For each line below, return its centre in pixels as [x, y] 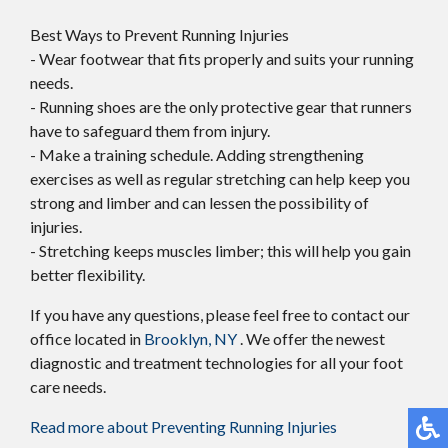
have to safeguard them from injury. [150, 131]
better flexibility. [87, 275]
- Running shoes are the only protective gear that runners [221, 107]
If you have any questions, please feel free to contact [208, 315]
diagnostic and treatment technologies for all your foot [216, 363]
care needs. [68, 387]
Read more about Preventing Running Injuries [183, 427]
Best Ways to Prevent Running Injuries [159, 35]
